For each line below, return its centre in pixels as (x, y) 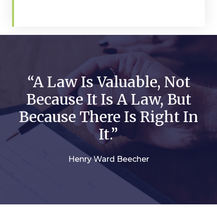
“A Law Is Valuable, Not (108, 82)
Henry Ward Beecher (108, 159)
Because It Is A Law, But (108, 99)
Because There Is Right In (108, 116)
